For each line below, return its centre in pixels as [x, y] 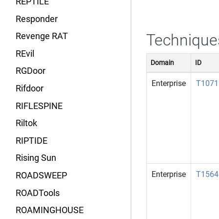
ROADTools [38, 193]
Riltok [26, 123]
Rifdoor [30, 88]
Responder [37, 19]
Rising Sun [36, 158]
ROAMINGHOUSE [50, 210]
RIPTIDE [32, 141]
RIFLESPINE [39, 106]
